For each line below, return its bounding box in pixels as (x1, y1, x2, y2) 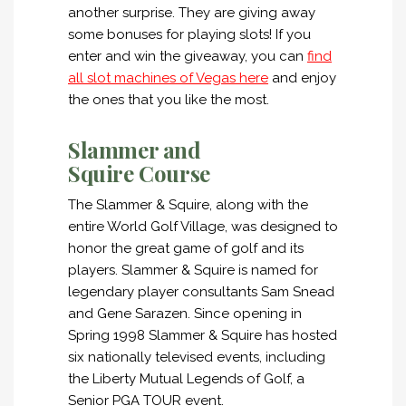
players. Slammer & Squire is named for (68, 261, 318, 278)
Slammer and (68, 134, 201, 164)
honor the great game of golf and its (68, 239, 304, 256)
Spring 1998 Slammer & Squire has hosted (68, 326, 337, 343)
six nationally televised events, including (68, 348, 325, 365)
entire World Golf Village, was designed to (68, 217, 338, 235)
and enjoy (268, 69, 336, 86)
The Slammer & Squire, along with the (68, 196, 308, 213)
